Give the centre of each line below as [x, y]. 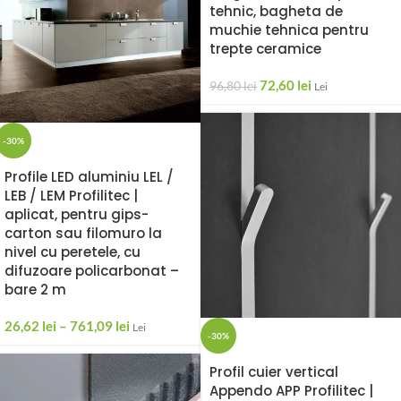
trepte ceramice [265, 49]
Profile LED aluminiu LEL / [89, 177]
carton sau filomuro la [83, 234]
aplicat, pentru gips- [77, 215]
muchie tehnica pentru [289, 30]
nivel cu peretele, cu [73, 252]
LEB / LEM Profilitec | [71, 196]
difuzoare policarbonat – [92, 271]
